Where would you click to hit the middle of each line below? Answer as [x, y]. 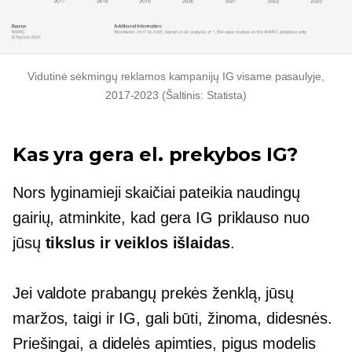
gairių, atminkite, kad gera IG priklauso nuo [161, 218]
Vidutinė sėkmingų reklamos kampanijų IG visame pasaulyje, [176, 77]
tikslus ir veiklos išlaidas [137, 243]
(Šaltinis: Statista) [203, 95]
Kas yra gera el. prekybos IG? [156, 155]
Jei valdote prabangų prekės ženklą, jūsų [153, 293]
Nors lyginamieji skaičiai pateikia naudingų [156, 193]
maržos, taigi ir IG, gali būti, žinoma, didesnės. [173, 319]
